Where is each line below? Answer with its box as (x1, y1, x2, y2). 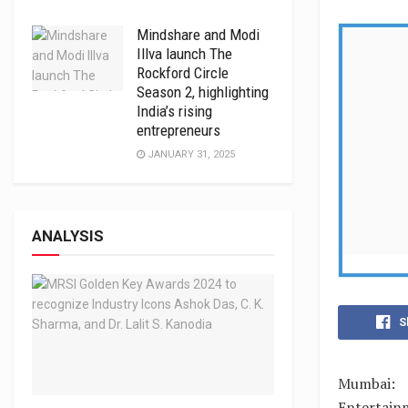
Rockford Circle (137, 64, 229, 82)
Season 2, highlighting (137, 83, 269, 101)
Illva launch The (137, 45, 232, 63)
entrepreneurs (137, 121, 220, 139)
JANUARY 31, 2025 (145, 148, 235, 160)
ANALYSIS (32, 227, 104, 245)
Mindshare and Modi (137, 25, 260, 44)
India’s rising (137, 102, 212, 120)
